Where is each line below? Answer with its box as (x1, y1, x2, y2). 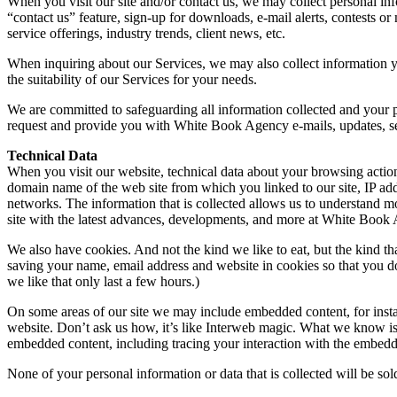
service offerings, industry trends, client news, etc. (7, 25, 285, 41)
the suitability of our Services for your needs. (7, 71, 257, 87)
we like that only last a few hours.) (7, 273, 199, 289)
